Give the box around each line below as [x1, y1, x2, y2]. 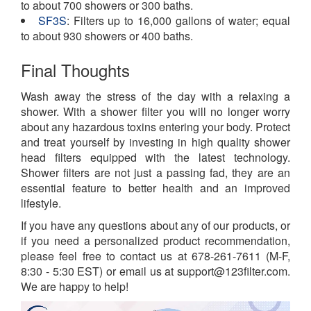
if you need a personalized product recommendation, [21, 232, 290, 249]
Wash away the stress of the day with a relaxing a [21, 87, 290, 104]
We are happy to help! [21, 278, 128, 294]
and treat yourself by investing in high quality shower [21, 133, 290, 150]
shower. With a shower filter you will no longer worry [21, 103, 290, 119]
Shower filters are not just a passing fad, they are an [21, 164, 290, 180]
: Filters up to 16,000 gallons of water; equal [66, 12, 291, 28]
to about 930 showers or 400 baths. [21, 27, 193, 44]
